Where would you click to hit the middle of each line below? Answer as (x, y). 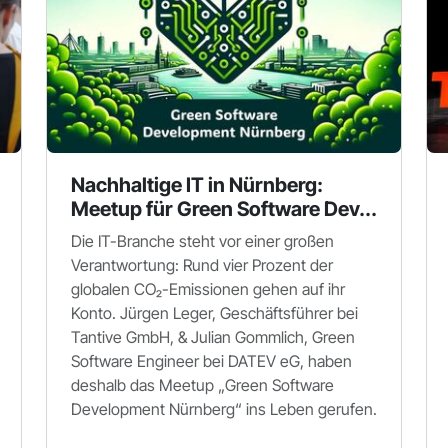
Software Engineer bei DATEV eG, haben (211, 361)
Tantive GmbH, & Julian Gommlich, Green (213, 337)
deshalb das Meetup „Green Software (202, 385)
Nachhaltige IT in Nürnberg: (197, 185)
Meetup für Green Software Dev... (224, 209)
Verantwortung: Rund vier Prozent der (202, 265)
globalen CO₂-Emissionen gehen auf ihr (208, 289)
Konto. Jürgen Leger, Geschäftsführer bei (214, 313)
